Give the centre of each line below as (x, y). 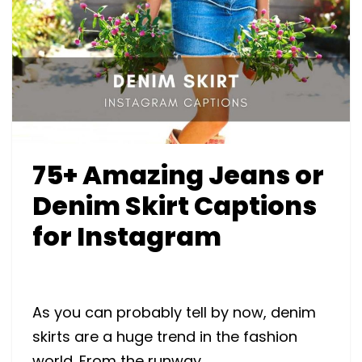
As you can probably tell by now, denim (174, 312)
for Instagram (127, 236)
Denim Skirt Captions (175, 205)
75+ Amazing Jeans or (178, 175)
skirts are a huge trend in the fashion (165, 336)
